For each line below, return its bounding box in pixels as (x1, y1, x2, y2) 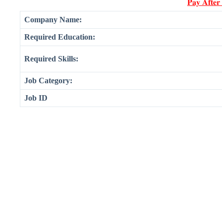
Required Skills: (24, 55, 78, 63)
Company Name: (24, 15, 82, 24)
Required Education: (24, 33, 95, 42)
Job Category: (24, 76, 72, 85)
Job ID (24, 94, 48, 103)
